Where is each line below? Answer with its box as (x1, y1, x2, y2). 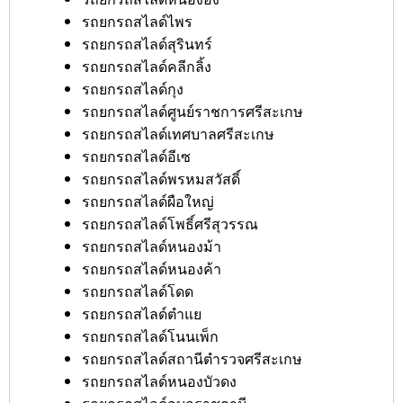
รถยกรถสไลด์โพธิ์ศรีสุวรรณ (82, 212, 258, 235)
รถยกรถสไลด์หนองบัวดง (82, 370, 237, 392)
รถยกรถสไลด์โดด (82, 280, 193, 302)
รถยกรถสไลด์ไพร (82, 10, 193, 32)
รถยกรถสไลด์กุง (82, 77, 184, 100)
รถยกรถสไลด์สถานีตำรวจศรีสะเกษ (82, 347, 302, 370)
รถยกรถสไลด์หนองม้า (82, 235, 221, 257)
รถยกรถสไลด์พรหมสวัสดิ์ (82, 167, 240, 190)
